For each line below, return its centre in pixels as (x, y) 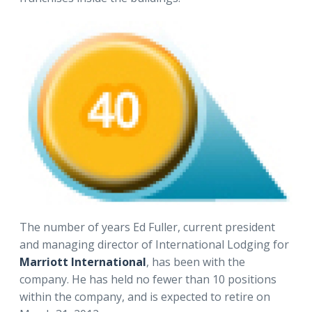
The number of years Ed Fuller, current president (147, 227)
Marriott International (83, 262)
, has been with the (196, 262)
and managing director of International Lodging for (154, 245)
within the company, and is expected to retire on (145, 297)
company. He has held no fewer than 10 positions (148, 280)
